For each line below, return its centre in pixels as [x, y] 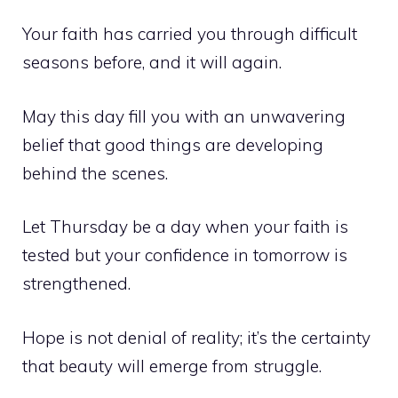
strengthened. [76, 284]
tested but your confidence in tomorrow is [185, 255]
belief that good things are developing [173, 144]
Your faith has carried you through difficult [190, 34]
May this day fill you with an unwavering [184, 116]
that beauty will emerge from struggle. [172, 366]
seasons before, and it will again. [152, 63]
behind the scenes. [95, 173]
